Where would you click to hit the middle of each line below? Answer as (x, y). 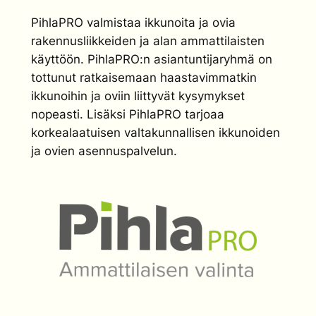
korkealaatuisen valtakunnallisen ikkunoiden (155, 132)
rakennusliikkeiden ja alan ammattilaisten (147, 41)
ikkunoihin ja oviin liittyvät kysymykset (138, 96)
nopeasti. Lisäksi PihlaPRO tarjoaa (127, 114)
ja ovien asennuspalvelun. (104, 151)
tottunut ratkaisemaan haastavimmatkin (144, 77)
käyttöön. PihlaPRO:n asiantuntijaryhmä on (151, 59)
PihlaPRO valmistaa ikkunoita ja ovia (133, 22)
